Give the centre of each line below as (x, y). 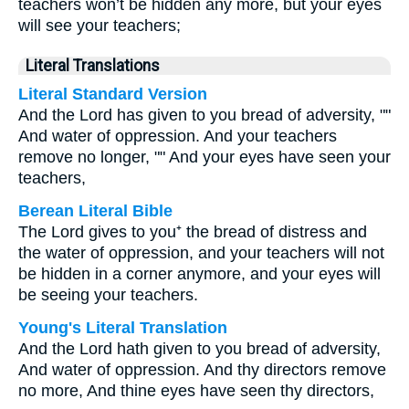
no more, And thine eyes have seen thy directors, (196, 391)
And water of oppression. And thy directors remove (202, 370)
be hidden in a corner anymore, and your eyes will (199, 274)
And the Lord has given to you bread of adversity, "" (204, 115)
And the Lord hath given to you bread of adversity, (199, 349)
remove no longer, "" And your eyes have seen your (204, 157)
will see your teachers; (100, 26)
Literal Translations (93, 66)
